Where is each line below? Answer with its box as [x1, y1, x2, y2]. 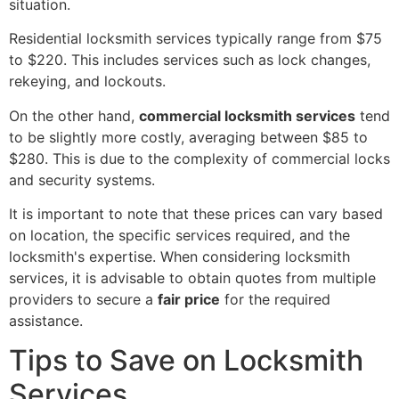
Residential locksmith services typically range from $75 [9, 29, 382, 48]
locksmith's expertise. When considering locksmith [9, 247, 350, 265]
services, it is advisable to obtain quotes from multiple [9, 268, 376, 287]
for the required [220, 289, 330, 308]
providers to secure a [9, 289, 158, 308]
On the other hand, [9, 106, 139, 125]
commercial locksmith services [139, 106, 355, 125]
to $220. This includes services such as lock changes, [9, 51, 370, 69]
